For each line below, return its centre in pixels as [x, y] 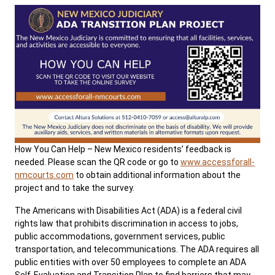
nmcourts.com [44, 175]
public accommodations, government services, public [120, 236]
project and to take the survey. [75, 188]
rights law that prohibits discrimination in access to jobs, [126, 223]
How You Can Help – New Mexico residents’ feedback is [123, 149]
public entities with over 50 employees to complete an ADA [130, 262]
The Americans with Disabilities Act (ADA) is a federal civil [128, 211]
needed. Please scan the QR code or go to [98, 162]
